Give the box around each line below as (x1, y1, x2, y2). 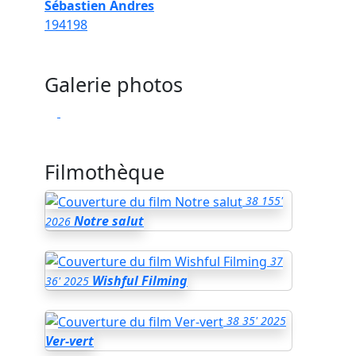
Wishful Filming (92, 272, 188, 290)
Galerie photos (44, 70, 183, 98)
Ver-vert (45, 332, 94, 350)
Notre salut (74, 211, 144, 230)
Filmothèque (44, 157, 164, 185)
